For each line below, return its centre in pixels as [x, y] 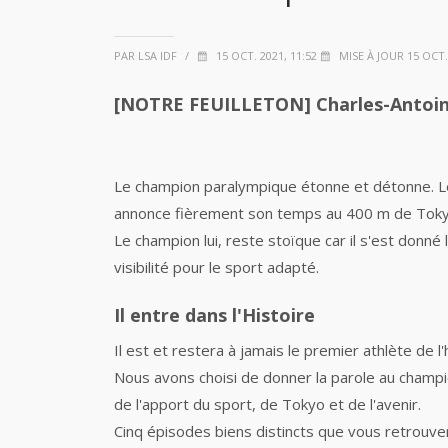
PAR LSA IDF [145, 55]
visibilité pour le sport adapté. [216, 267]
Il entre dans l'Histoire [214, 315]
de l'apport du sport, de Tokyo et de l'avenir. [267, 404]
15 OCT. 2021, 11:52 [265, 55]
